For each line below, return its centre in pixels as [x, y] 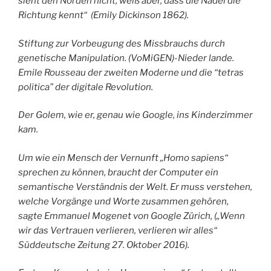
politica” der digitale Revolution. [87, 87]
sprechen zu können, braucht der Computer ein [118, 172]
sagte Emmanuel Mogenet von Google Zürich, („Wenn [132, 216]
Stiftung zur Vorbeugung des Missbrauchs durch [122, 43]
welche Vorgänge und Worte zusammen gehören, [123, 201]
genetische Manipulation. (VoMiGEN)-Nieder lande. [126, 58]
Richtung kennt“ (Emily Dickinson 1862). [103, 15]
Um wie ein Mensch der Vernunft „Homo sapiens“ [123, 158]
